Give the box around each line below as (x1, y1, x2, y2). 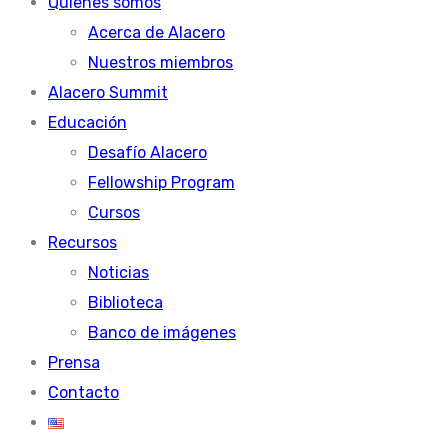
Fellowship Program (88, 172, 235, 192)
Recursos (48, 232, 117, 252)
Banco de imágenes (88, 322, 236, 342)
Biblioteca (88, 292, 163, 312)
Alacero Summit (48, 82, 168, 102)
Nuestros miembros (88, 52, 233, 72)
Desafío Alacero (88, 142, 207, 162)
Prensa (48, 352, 100, 372)
